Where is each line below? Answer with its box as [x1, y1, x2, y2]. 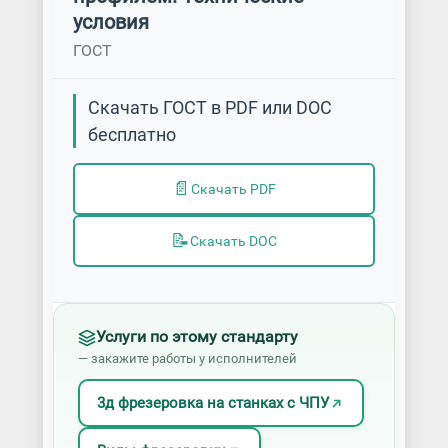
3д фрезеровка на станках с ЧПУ [97, 394, 330, 412]
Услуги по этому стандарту [95, 328, 298, 346]
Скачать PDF [190, 180, 276, 198]
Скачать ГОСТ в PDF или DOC [87, 97, 332, 118]
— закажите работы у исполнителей [77, 351, 297, 366]
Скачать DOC [189, 232, 277, 250]
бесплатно [87, 124, 176, 145]
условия [72, 10, 149, 34]
